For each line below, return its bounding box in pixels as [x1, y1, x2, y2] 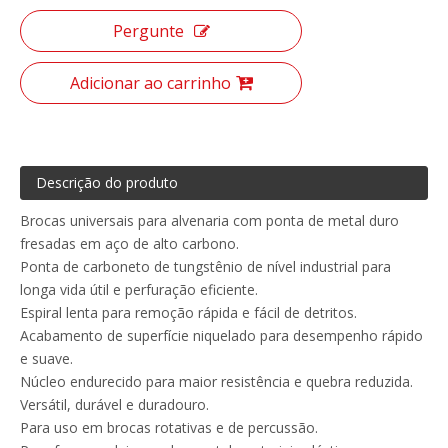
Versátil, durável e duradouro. [20, 394, 209, 414]
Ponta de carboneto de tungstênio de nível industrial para [20, 256, 391, 276]
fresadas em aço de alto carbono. [20, 233, 239, 253]
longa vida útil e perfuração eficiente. [20, 279, 258, 299]
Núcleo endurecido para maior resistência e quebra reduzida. [20, 371, 413, 391]
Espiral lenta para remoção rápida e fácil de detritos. [20, 302, 357, 322]
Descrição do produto [36, 172, 178, 192]
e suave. [20, 348, 73, 368]
